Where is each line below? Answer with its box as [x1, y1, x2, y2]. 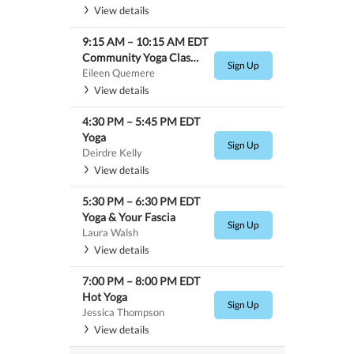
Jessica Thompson [81, 305, 164, 318]
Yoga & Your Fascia [81, 209, 175, 224]
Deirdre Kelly [81, 145, 142, 159]
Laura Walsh [81, 225, 138, 239]
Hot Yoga [81, 289, 127, 303]
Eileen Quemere [81, 66, 155, 79]
